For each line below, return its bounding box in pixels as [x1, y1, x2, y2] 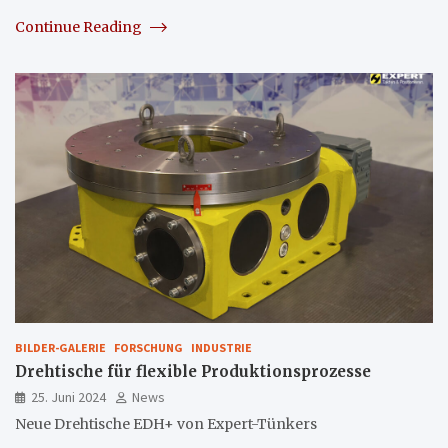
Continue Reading [15, 17, 145, 36]
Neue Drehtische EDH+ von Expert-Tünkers [15, 415, 317, 434]
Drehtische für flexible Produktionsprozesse [15, 362, 371, 382]
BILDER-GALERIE [15, 340, 106, 356]
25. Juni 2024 [31, 388, 106, 407]
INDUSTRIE [191, 340, 252, 356]
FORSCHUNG [114, 340, 183, 356]
